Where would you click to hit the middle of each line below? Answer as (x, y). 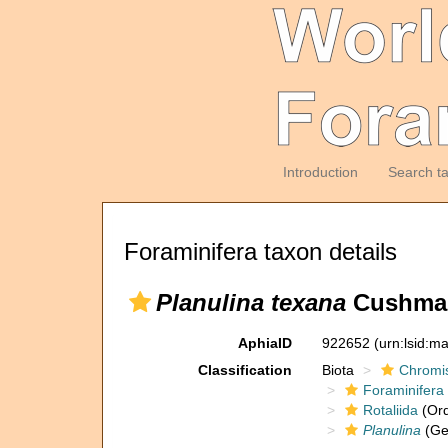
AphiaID (264, 343)
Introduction (320, 172)
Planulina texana (251, 302)
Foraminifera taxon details (260, 251)
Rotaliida (390, 410)
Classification (244, 370)
